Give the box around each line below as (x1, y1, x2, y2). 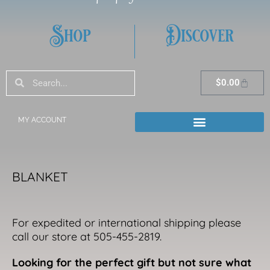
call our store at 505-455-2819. (12, 229, 162, 243)
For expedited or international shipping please (12, 215, 241, 230)
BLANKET (12, 168, 68, 184)
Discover (165, 21, 234, 51)
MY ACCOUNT (18, 115, 66, 124)
